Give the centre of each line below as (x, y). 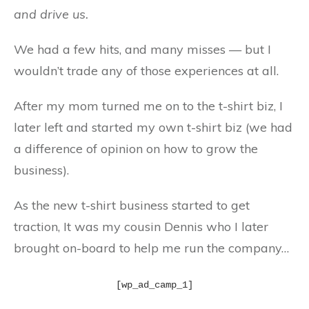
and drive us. (51, 14)
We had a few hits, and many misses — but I (142, 49)
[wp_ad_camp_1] (154, 285)
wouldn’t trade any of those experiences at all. (146, 71)
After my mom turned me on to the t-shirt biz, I (148, 106)
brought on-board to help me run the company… (151, 248)
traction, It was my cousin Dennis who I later (141, 227)
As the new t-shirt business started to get (132, 205)
